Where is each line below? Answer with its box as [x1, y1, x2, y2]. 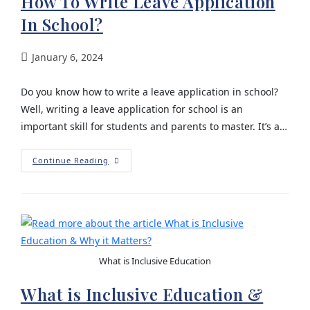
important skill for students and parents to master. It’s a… [20, 119, 287, 133]
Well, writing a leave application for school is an [20, 102, 243, 116]
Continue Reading [32, 154, 109, 165]
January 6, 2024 [31, 50, 103, 64]
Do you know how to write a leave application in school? [20, 84, 278, 98]
